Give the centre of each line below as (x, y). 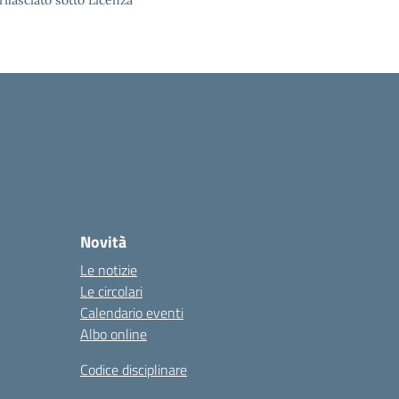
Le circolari (111, 291)
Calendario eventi (132, 313)
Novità (103, 242)
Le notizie (109, 270)
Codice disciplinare (134, 370)
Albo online (114, 334)
